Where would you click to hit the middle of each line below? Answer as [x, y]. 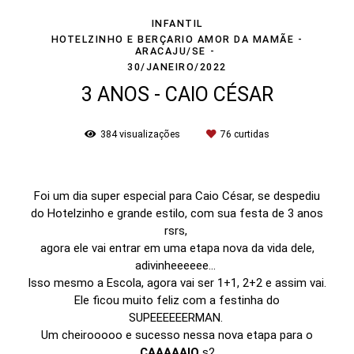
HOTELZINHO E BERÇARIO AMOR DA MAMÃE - [177, 39]
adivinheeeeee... [177, 265]
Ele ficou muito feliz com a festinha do [177, 300]
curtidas [250, 134]
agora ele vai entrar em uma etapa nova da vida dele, [177, 248]
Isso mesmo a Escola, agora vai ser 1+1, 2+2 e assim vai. [177, 282]
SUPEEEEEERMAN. [177, 317]
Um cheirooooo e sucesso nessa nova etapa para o [177, 335]
